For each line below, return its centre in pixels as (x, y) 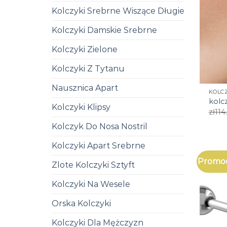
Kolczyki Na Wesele (91, 184)
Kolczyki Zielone (85, 49)
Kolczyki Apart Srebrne (99, 145)
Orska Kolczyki (81, 203)
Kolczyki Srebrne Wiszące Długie (118, 11)
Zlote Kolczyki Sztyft (93, 165)
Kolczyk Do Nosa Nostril (100, 126)
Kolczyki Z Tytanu (88, 68)
